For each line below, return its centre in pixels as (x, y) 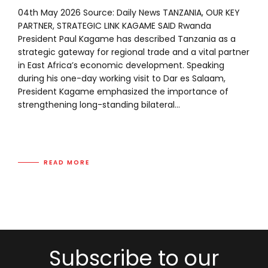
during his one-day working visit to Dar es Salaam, (122, 79)
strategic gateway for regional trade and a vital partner (134, 52)
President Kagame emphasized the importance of (123, 92)
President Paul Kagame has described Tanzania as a (127, 39)
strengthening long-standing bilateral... (99, 105)
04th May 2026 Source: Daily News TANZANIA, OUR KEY (129, 13)
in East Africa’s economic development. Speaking (121, 66)
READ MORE (67, 162)
